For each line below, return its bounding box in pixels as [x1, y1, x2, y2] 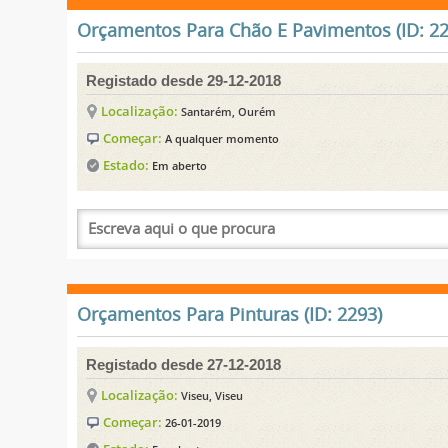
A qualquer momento [165, 130, 280, 146]
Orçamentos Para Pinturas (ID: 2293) [77, 303, 383, 326]
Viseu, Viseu [181, 387, 244, 403]
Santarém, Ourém [181, 103, 277, 119]
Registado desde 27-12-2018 [86, 355, 282, 373]
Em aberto [152, 157, 208, 173]
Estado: [100, 155, 153, 174]
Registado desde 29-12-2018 [86, 71, 282, 89]
